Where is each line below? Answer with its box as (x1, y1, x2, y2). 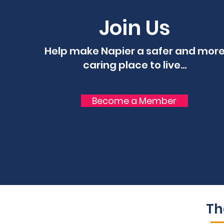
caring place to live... (82, 58, 186, 72)
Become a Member (92, 94, 177, 107)
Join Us (98, 13, 170, 42)
